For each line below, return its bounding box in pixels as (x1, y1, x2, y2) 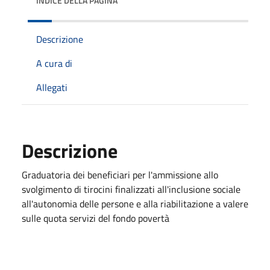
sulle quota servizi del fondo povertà (22, 210, 169, 225)
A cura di (36, 55, 72, 71)
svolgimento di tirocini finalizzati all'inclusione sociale (22, 181, 240, 196)
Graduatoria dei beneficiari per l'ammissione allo (22, 167, 218, 182)
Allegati (36, 80, 67, 95)
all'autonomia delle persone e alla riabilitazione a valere (22, 196, 248, 211)
